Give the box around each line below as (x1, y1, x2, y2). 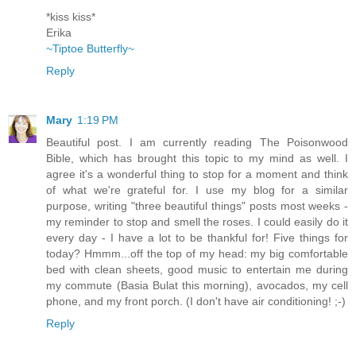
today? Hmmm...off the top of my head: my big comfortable (46, 246, 348, 260)
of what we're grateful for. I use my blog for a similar (46, 183, 348, 196)
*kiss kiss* (46, 10, 95, 23)
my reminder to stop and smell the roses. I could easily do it (46, 215, 348, 228)
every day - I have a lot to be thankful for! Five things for (46, 230, 348, 244)
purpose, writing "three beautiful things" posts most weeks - (46, 199, 348, 212)
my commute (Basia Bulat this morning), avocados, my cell (46, 278, 348, 292)
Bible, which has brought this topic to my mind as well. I (46, 151, 348, 164)
